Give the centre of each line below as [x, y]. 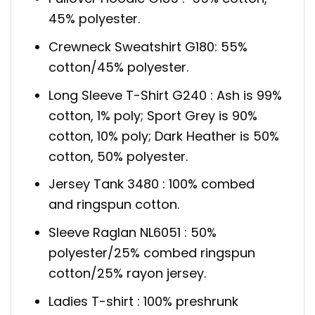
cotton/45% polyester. [119, 67]
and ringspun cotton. [114, 205]
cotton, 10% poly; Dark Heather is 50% [164, 136]
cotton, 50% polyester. [118, 156]
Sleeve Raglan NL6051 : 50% [133, 233]
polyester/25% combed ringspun [152, 253]
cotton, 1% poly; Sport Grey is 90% [153, 115]
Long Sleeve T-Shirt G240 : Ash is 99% [166, 95]
